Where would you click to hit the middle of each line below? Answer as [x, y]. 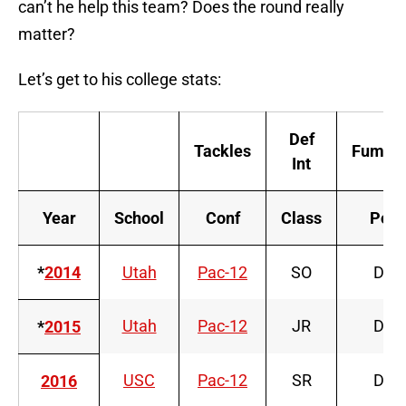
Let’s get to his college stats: [120, 80]
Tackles [222, 151]
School [139, 218]
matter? [47, 34]
